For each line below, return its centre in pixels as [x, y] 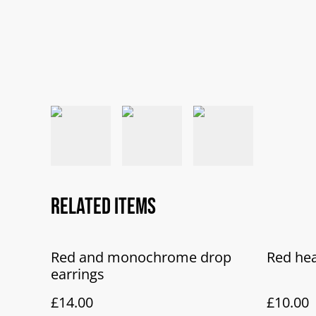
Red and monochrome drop [141, 257]
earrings [78, 274]
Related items [103, 207]
